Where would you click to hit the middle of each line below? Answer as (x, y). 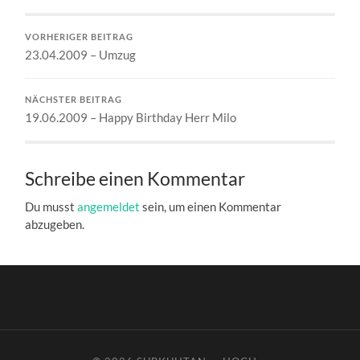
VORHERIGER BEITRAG (80, 37)
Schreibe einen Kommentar (135, 179)
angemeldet (109, 207)
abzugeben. (55, 225)
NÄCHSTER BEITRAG (74, 100)
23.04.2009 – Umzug (81, 55)
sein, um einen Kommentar (211, 207)
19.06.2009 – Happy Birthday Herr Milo (131, 118)
